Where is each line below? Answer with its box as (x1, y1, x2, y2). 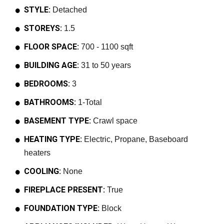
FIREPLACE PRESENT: (24, 185, 105, 194)
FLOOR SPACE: (24, 42, 79, 51)
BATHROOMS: (24, 97, 76, 107)
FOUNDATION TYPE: (24, 203, 99, 213)
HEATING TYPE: (24, 134, 82, 144)
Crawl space (91, 116, 137, 125)
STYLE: (24, 5, 50, 14)
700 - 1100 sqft (79, 42, 133, 51)
